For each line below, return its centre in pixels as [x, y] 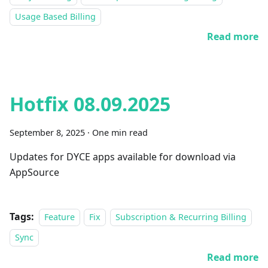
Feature [60, 217]
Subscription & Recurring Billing [181, 217]
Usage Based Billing [55, 16]
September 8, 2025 [47, 133]
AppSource [34, 172]
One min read [120, 133]
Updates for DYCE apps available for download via [123, 157]
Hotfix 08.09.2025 [90, 104]
